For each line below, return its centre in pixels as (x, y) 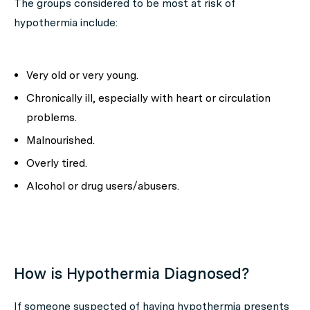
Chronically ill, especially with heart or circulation (148, 98)
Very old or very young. (82, 75)
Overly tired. (57, 163)
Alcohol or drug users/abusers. (103, 186)
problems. (52, 117)
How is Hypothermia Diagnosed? (131, 273)
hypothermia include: (66, 22)
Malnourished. (61, 140)
